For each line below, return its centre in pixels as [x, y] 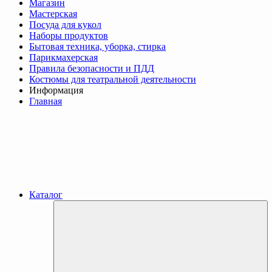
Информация [56, 90]
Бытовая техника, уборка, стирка [97, 47]
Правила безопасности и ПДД [92, 69]
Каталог [46, 195]
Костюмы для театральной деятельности [113, 80]
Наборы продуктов [69, 36]
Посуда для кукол [65, 25]
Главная [46, 101]
